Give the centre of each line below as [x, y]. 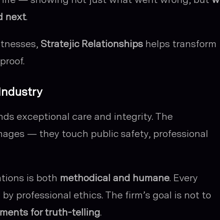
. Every [184, 178]
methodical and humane [115, 178]
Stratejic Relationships [92, 44]
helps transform [180, 44]
